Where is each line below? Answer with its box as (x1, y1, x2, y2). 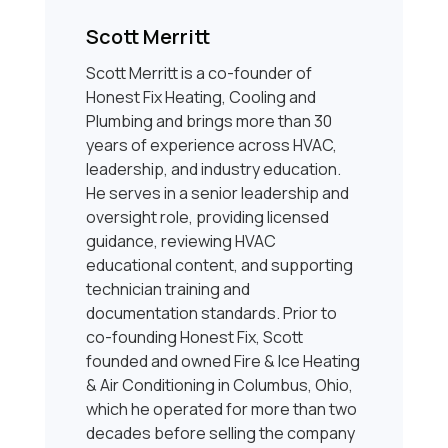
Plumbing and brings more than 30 (86, 110, 333, 133)
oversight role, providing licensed (86, 206, 330, 229)
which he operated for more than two (86, 398, 358, 421)
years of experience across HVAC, (86, 134, 338, 157)
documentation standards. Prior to (86, 302, 338, 325)
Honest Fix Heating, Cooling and (86, 86, 317, 109)
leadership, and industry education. (86, 158, 342, 181)
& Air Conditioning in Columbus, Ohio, (86, 374, 354, 397)
